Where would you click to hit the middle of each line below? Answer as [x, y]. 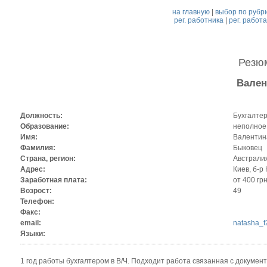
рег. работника [198, 20]
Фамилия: [38, 148]
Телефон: [37, 202]
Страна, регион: [48, 159]
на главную [191, 12]
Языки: [32, 234]
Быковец [247, 148]
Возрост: [36, 191]
